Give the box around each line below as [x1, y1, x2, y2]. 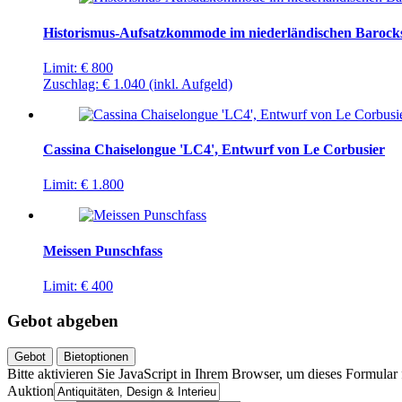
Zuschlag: [43, 75, 99, 92]
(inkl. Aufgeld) [149, 75, 232, 92]
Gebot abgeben [7, 310, 118, 330]
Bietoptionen [64, 350, 128, 364]
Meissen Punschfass [43, 242, 162, 258]
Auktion [7, 383, 54, 399]
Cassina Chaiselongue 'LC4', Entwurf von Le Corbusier [43, 142, 385, 158]
